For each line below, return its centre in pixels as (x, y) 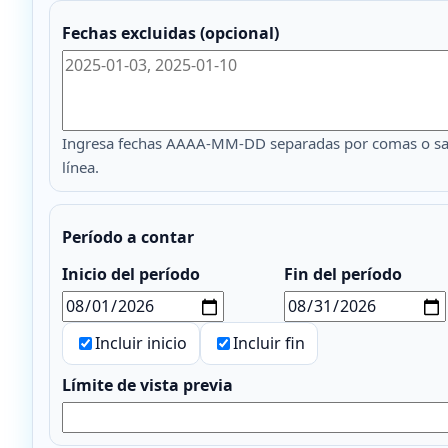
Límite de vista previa (147, 385)
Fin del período (343, 274)
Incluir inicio (141, 343)
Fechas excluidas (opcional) (170, 33)
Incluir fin (269, 343)
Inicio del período (131, 274)
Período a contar (128, 237)
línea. (80, 167)
